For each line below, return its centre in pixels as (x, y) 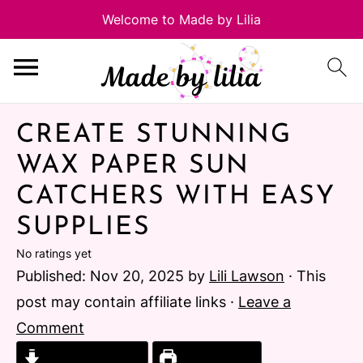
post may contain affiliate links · (127, 302)
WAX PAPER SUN (133, 166)
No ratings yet (54, 253)
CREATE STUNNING (154, 135)
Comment (50, 328)
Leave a (265, 302)
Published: (53, 276)
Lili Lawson (247, 276)
